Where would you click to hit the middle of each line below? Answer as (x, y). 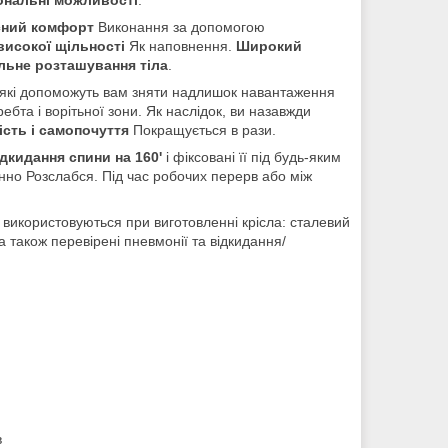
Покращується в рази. (202, 129)
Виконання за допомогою (179, 26)
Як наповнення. (180, 45)
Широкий (269, 45)
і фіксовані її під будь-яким (251, 156)
